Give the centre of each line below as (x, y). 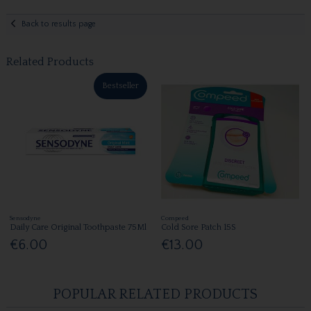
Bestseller (121, 85)
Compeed (175, 218)
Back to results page (59, 24)
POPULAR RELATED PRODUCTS (155, 295)
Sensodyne (26, 218)
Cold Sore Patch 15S (199, 227)
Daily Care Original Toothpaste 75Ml (78, 227)
